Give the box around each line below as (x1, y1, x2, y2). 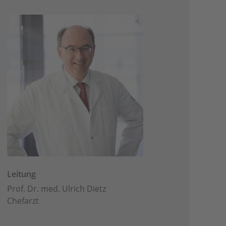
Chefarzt (7, 195, 39, 207)
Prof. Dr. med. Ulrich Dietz (7, 183, 106, 195)
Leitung (7, 168, 36, 180)
